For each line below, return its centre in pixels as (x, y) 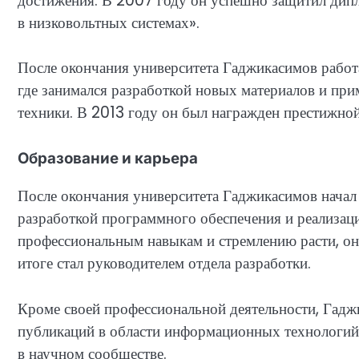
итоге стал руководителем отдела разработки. (164, 263)
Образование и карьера (108, 158)
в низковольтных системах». (109, 22)
